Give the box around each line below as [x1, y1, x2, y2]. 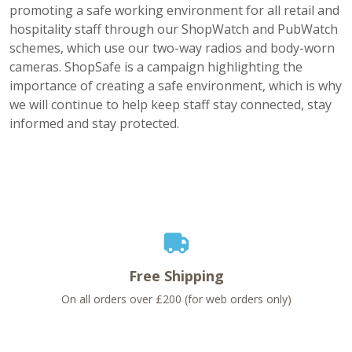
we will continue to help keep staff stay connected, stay [9, 96, 332, 113]
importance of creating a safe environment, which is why [9, 77, 342, 94]
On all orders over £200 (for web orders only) [60, 291, 291, 306]
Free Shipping [128, 266, 224, 285]
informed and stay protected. [9, 115, 179, 132]
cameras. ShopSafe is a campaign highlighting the [9, 58, 302, 75]
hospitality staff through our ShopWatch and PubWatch [9, 20, 338, 38]
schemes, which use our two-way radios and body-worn [9, 39, 335, 57]
